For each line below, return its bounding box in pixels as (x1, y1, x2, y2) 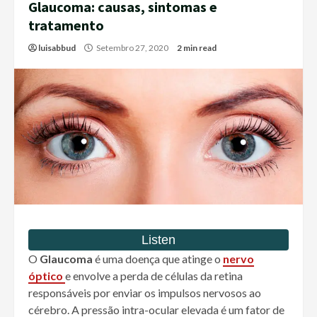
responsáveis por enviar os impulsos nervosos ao (28, 286, 261, 300)
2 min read (177, 42, 217, 54)
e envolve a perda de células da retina (65, 269, 243, 283)
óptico (28, 269, 65, 283)
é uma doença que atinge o (93, 252, 223, 266)
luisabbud (38, 42, 76, 54)
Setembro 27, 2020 (95, 42, 170, 54)
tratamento (28, 16, 104, 35)
